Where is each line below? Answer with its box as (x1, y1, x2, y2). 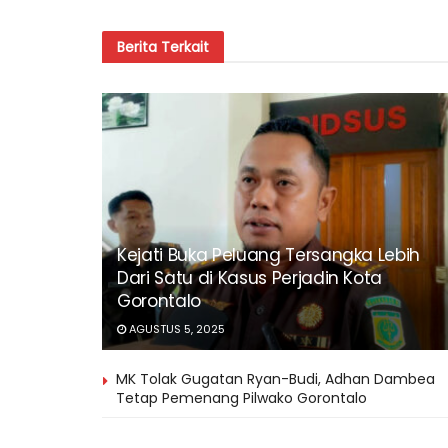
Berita (117, 36, 161, 57)
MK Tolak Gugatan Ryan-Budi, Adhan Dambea (116, 369, 435, 390)
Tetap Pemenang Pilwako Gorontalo (116, 388, 367, 409)
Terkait (161, 36, 209, 57)
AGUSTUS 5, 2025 (126, 321, 225, 338)
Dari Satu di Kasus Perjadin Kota (117, 266, 383, 291)
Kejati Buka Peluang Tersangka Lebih (117, 243, 421, 268)
